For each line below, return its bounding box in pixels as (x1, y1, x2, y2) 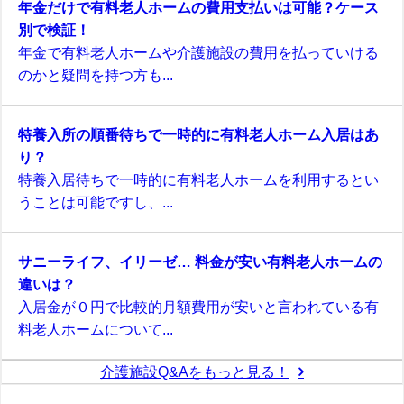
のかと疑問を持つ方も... (18, 67, 173, 82)
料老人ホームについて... (18, 321, 173, 336)
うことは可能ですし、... (18, 194, 173, 209)
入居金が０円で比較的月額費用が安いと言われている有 (18, 298, 379, 314)
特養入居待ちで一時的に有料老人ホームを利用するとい (18, 171, 379, 187)
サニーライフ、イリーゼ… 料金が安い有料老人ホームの (18, 253, 382, 269)
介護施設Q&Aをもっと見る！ (100, 363, 289, 379)
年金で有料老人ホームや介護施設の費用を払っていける (18, 44, 379, 60)
